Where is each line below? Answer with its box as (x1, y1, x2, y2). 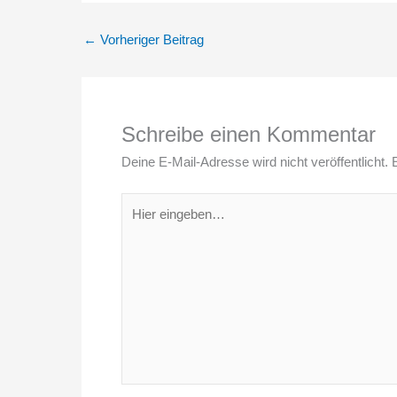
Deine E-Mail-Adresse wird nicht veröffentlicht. (121, 154, 388, 169)
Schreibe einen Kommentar (121, 122, 376, 146)
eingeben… (121, 215, 186, 231)
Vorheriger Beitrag (97, 32, 204, 47)
